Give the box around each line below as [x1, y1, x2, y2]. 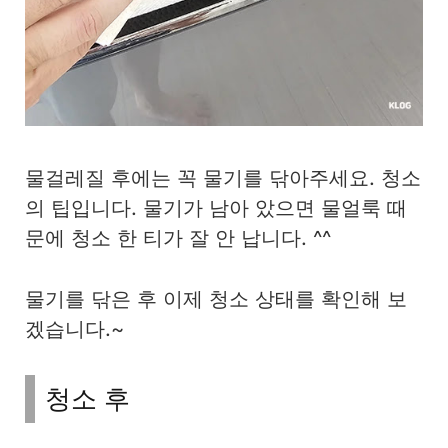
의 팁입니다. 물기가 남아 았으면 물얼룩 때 [25, 196, 407, 221]
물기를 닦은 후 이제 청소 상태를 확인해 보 [25, 287, 407, 312]
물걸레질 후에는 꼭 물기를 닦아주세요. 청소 [25, 166, 421, 191]
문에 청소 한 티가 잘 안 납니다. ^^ [25, 226, 331, 251]
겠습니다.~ [25, 317, 124, 342]
